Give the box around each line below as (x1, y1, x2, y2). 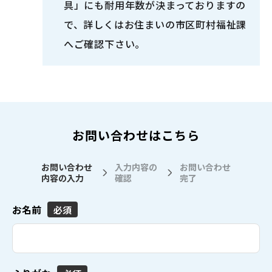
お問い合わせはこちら (72, 126, 200, 144)
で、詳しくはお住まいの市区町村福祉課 (63, 17, 247, 32)
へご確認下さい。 (63, 36, 146, 52)
